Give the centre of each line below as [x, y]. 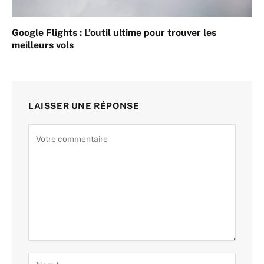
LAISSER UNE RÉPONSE [84, 105]
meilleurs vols [43, 45]
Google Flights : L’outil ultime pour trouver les [114, 32]
